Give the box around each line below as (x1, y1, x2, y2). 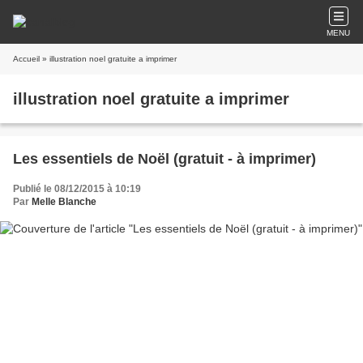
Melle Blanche (32, 196, 96, 207)
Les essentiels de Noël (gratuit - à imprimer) (13, 151, 316, 167)
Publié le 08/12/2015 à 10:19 (13, 183, 141, 194)
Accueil (13, 54, 40, 63)
